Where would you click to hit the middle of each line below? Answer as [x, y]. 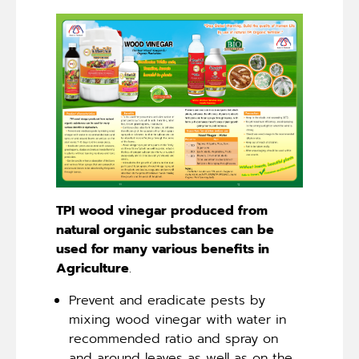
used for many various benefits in [163, 249]
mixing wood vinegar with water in [177, 319]
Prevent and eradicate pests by [167, 300]
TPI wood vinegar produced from [162, 210]
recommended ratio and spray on [173, 339]
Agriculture [93, 268]
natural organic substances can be [165, 230]
